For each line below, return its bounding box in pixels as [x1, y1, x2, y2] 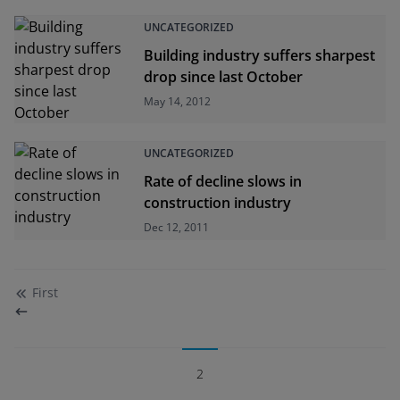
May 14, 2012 [144, 94, 212, 109]
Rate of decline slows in [144, 171, 303, 191]
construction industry [144, 193, 292, 212]
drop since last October [144, 67, 304, 87]
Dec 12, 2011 [144, 220, 210, 235]
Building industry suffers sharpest [144, 46, 376, 65]
